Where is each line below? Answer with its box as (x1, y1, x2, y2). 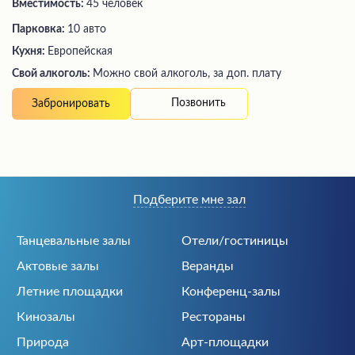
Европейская (48, 45, 113, 57)
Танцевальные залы (17, 235, 131, 247)
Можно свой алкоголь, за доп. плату (93, 67, 281, 79)
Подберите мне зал (132, 193, 246, 206)
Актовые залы (17, 260, 99, 273)
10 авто (67, 23, 106, 35)
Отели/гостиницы (181, 235, 288, 247)
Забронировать (32, 97, 110, 109)
